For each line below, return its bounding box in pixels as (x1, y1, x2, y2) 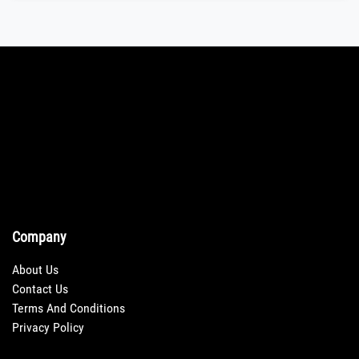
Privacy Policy (12, 320, 84, 336)
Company (12, 229, 67, 246)
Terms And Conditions (12, 301, 125, 317)
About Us (12, 262, 58, 278)
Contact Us (12, 281, 68, 297)
